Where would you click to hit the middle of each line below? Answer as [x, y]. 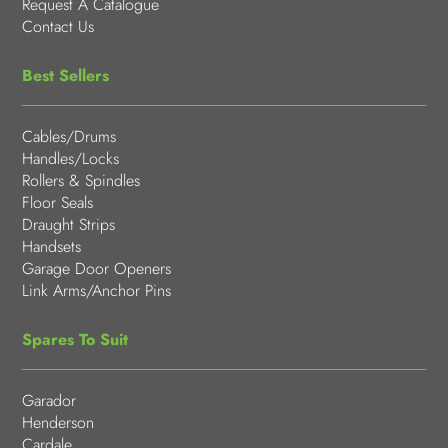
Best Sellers [66, 75]
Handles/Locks [71, 158]
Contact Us [58, 26]
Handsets [52, 246]
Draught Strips [69, 224]
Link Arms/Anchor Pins [97, 290]
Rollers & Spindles [81, 180]
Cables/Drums [69, 136]
